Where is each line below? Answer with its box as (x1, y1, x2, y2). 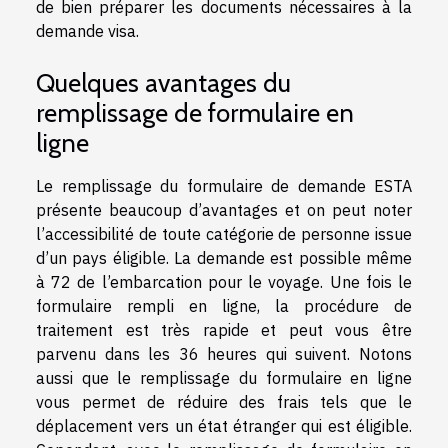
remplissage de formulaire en (36, 98, 354, 128)
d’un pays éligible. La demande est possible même (36, 248, 412, 268)
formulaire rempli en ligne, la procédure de (36, 296, 412, 316)
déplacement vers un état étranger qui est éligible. (36, 416, 412, 436)
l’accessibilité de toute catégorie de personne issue (36, 224, 412, 244)
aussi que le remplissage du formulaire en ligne (36, 368, 412, 388)
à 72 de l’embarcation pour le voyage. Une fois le (36, 272, 412, 292)
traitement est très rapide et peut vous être (36, 320, 412, 340)
